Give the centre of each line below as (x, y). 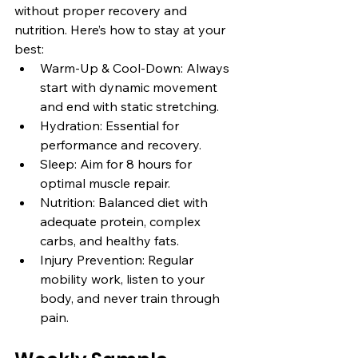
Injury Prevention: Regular (118, 260)
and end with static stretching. (129, 107)
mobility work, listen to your (124, 279)
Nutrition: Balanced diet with (125, 203)
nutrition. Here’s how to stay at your (121, 30)
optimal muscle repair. (105, 183)
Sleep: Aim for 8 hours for (117, 164)
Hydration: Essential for (111, 126)
